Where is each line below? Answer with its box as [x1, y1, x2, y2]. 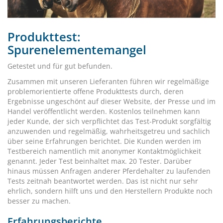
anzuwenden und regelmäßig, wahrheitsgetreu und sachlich [7, 126, 210, 136]
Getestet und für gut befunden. [7, 61, 112, 71]
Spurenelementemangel [7, 41, 146, 58]
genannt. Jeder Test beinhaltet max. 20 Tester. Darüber [7, 156, 192, 166]
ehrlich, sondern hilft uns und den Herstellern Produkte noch [7, 186, 213, 196]
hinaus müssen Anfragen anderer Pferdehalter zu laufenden [7, 166, 211, 176]
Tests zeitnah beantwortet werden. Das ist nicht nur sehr [7, 176, 198, 186]
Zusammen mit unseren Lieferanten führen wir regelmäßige [7, 76, 209, 86]
